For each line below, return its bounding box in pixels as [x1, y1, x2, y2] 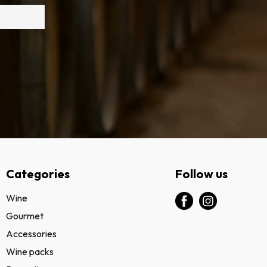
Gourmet [5, 210, 44, 222]
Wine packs [5, 246, 54, 257]
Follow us [175, 166, 228, 181]
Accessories [5, 228, 57, 240]
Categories [5, 166, 70, 181]
